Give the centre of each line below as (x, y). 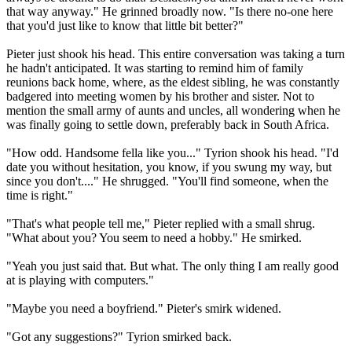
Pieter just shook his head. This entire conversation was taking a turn (176, 53)
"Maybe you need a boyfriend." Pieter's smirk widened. (144, 308)
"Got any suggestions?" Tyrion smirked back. (119, 336)
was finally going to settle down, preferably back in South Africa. (168, 124)
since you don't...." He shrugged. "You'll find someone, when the (167, 181)
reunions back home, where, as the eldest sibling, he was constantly (173, 82)
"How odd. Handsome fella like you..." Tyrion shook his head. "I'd (172, 152)
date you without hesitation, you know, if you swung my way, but (169, 167)
